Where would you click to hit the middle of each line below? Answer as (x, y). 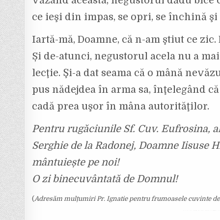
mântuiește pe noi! (76, 162)
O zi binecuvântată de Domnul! (105, 179)
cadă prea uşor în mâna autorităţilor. (121, 106)
